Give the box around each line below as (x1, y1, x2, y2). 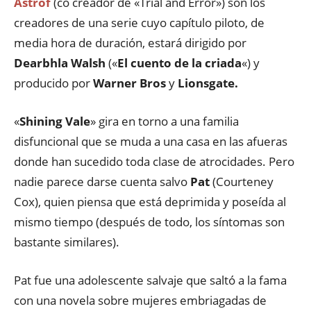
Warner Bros (93, 75, 166, 91)
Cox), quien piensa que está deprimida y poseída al (14, 194, 286, 210)
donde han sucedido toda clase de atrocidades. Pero (14, 153, 294, 169)
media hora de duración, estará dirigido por (14, 35, 246, 51)
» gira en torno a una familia (90, 113, 239, 129)
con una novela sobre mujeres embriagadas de (14, 292, 267, 308)
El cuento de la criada (117, 55, 242, 71)
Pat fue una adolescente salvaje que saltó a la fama (14, 272, 287, 288)
